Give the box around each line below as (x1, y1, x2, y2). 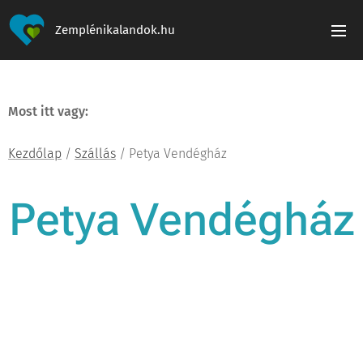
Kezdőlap (8, 146, 62, 161)
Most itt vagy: (8, 104, 88, 119)
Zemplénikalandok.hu (55, 23, 175, 37)
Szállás (75, 146, 116, 161)
